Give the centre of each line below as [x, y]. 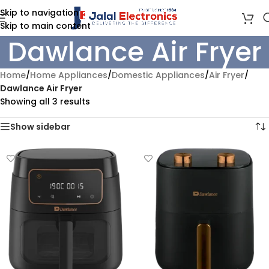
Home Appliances [69, 75]
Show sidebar [40, 127]
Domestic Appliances [158, 75]
